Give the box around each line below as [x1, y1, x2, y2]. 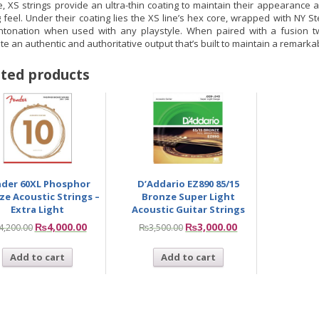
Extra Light [11, 203, 64, 216]
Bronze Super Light [141, 190, 235, 204]
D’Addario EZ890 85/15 [137, 177, 239, 191]
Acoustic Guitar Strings [131, 203, 245, 216]
